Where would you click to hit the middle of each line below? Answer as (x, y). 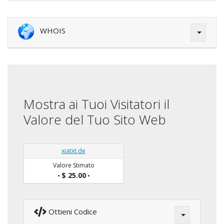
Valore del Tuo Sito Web (95, 120)
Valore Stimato (73, 165)
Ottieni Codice (72, 212)
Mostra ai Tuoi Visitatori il (96, 104)
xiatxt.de (73, 151)
